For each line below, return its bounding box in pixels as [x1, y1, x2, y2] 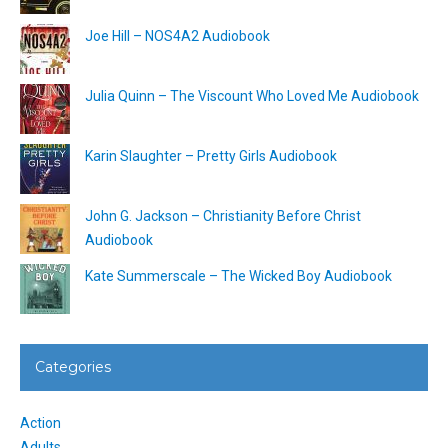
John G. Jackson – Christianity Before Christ [85, 207, 361, 224]
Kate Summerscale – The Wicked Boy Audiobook [85, 267, 392, 284]
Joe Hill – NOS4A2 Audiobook [85, 27, 270, 44]
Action [20, 414, 61, 431]
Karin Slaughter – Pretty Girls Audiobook [85, 147, 337, 164]
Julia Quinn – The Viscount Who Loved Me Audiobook [85, 87, 419, 104]
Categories [35, 357, 111, 376]
